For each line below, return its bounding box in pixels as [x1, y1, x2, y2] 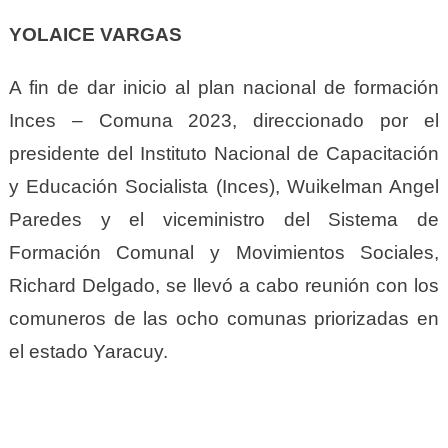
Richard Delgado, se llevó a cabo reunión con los [8, 274, 440, 296]
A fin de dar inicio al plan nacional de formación [8, 76, 440, 98]
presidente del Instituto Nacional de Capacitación [8, 142, 440, 164]
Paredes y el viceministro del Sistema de [8, 208, 440, 230]
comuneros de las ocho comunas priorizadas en [8, 307, 440, 329]
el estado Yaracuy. [8, 340, 168, 362]
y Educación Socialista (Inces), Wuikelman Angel [8, 175, 440, 197]
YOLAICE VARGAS [8, 23, 182, 45]
